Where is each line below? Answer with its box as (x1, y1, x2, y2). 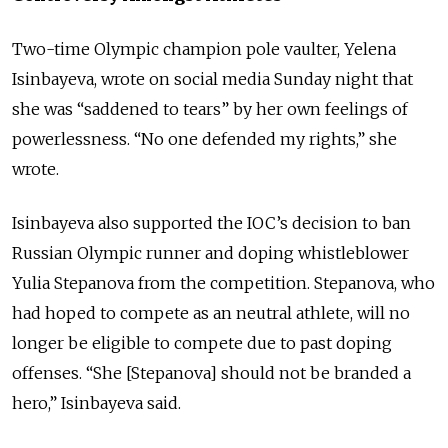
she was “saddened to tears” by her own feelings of (12, 98, 408, 119)
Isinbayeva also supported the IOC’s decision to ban (12, 212, 411, 233)
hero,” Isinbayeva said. (12, 392, 181, 413)
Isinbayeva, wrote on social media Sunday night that (12, 68, 413, 89)
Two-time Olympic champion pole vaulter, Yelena (12, 38, 396, 59)
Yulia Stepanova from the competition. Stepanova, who (12, 272, 435, 293)
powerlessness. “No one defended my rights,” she (12, 128, 397, 149)
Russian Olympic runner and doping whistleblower (12, 242, 409, 263)
